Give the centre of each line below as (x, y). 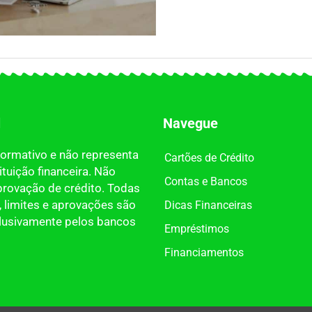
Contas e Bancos (206, 182)
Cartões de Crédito (209, 158)
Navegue (190, 124)
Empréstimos (197, 229)
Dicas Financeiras (208, 205)
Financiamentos (204, 253)
